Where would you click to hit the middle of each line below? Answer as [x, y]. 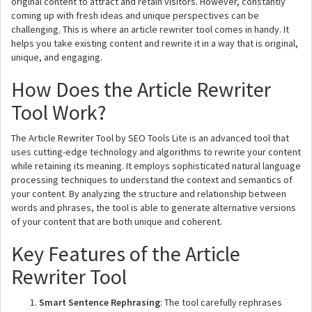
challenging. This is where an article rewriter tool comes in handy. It [150, 29]
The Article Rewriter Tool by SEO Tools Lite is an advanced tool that [150, 138]
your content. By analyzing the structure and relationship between [149, 194]
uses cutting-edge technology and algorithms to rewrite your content [156, 152]
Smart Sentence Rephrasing [100, 302]
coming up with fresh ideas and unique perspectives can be [135, 15]
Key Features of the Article [126, 253]
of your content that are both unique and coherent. [117, 221]
